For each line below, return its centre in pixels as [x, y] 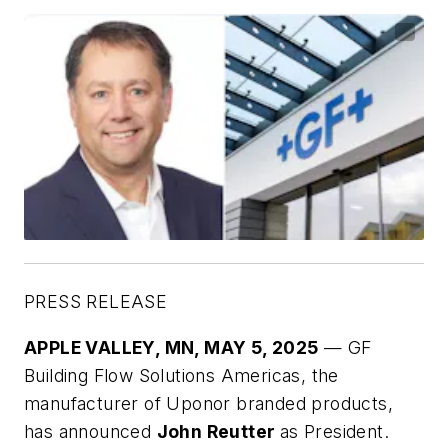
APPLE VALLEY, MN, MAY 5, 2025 [171, 347]
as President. [334, 431]
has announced [90, 431]
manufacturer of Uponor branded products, [208, 403]
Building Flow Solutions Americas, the [181, 375]
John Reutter [218, 431]
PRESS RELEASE [96, 301]
